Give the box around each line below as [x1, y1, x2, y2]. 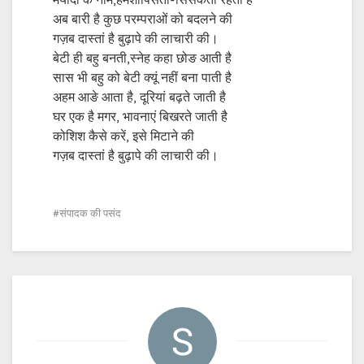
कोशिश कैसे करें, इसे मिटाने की [53, 128, 194, 145]
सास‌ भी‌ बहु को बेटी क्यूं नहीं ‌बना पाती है [53, 70, 232, 86]
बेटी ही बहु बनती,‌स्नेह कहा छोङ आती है [53, 50, 232, 67]
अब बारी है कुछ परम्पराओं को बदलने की [53, 11, 232, 28]
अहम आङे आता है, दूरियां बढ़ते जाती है [53, 89, 226, 106]
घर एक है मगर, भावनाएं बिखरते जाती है [53, 109, 227, 125]
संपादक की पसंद [59, 207, 121, 220]
